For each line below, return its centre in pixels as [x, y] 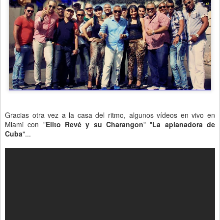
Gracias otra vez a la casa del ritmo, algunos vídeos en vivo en [110, 115]
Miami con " [25, 124]
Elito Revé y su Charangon [95, 124]
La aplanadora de [184, 124]
